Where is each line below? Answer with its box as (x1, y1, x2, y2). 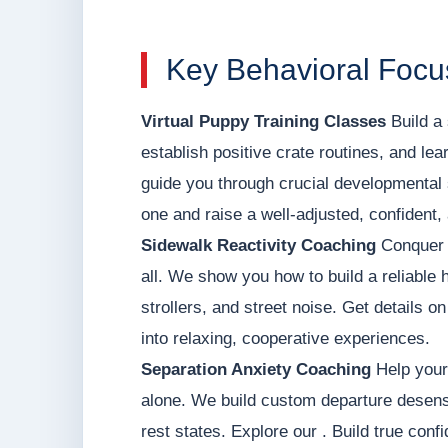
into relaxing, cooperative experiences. (141, 329, 430, 349)
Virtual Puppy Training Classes (141, 112, 386, 132)
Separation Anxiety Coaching (141, 360, 371, 380)
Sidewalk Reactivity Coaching (141, 236, 376, 256)
